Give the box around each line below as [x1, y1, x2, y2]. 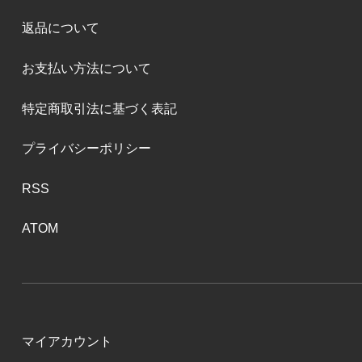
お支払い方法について [21, 61, 151, 76]
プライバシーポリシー [21, 141, 151, 156]
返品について [21, 21, 99, 36]
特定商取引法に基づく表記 [21, 101, 177, 116]
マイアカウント [21, 334, 112, 348]
